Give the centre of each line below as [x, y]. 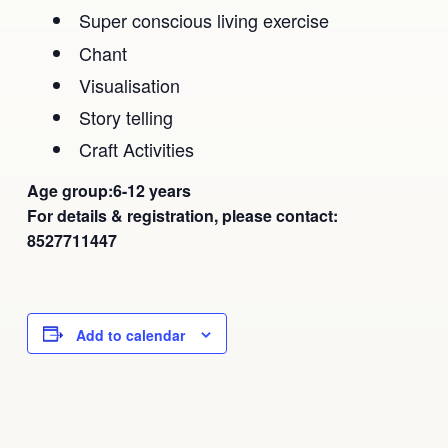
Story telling [126, 117]
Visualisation [130, 84]
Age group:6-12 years [108, 191]
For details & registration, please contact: [182, 216]
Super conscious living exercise [204, 20]
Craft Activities [137, 149]
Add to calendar [130, 335]
